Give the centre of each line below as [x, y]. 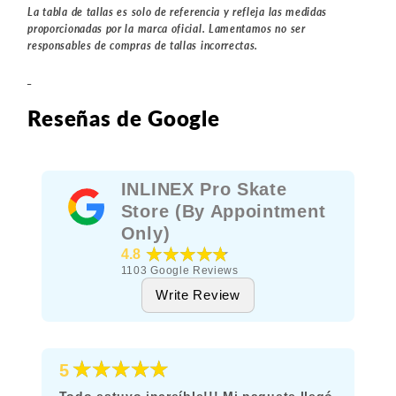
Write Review [198, 295]
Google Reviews [194, 270]
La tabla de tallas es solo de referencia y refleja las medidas [178, 11]
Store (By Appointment [223, 211]
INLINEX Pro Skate [204, 189]
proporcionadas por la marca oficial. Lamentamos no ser [167, 28]
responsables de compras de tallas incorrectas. [143, 45]
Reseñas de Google [124, 118]
